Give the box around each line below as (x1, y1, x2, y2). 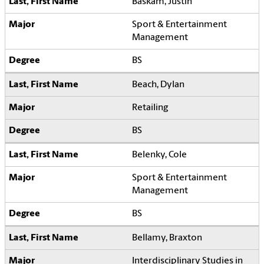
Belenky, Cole (132, 150, 187, 160)
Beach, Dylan (132, 80, 184, 90)
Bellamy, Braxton (132, 233, 202, 243)
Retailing (132, 103, 168, 113)
